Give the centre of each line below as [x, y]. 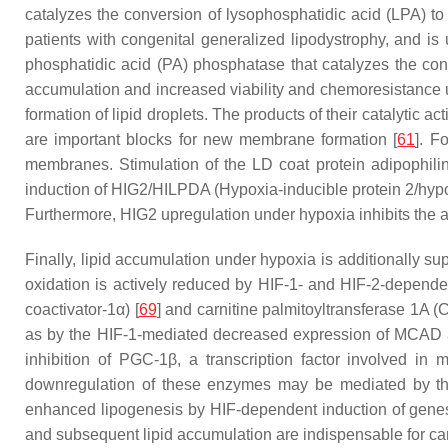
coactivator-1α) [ [82, 309]
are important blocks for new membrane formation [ [211, 139]
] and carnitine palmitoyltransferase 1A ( [297, 309]
